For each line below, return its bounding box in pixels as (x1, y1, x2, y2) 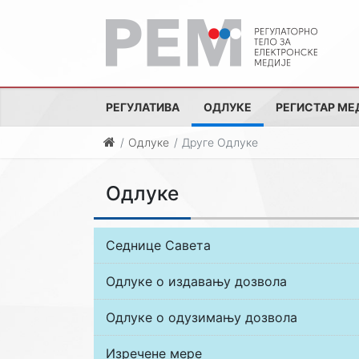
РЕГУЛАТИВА (106, 100, 179, 114)
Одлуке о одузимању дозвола (106, 309, 297, 325)
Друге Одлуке (182, 135, 259, 149)
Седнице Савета (106, 237, 211, 253)
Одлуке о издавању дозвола (106, 273, 287, 289)
